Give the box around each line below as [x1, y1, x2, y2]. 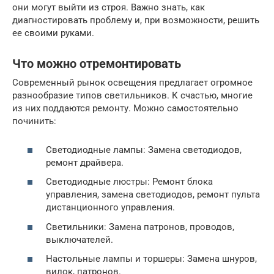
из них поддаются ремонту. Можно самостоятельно [12, 103, 239, 114]
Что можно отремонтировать [12, 57, 181, 72]
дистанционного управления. [46, 202, 175, 213]
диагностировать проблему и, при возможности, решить [12, 15, 259, 26]
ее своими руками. [12, 28, 94, 39]
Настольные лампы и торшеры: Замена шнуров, [46, 253, 257, 264]
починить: [12, 116, 56, 127]
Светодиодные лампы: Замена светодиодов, [46, 144, 242, 155]
